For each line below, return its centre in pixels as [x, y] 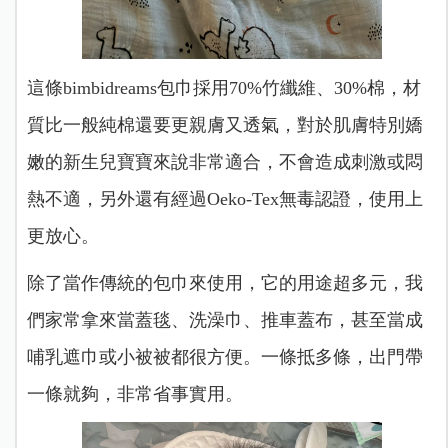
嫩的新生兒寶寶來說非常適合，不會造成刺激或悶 [224, 162]
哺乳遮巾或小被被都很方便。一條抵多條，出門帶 [224, 357]
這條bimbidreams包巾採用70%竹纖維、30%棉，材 [223, 88]
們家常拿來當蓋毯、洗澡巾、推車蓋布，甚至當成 [224, 320]
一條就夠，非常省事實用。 [134, 394]
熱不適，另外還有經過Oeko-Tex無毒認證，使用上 [224, 199]
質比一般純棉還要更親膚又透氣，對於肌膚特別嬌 [224, 125]
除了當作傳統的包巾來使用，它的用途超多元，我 [224, 283]
